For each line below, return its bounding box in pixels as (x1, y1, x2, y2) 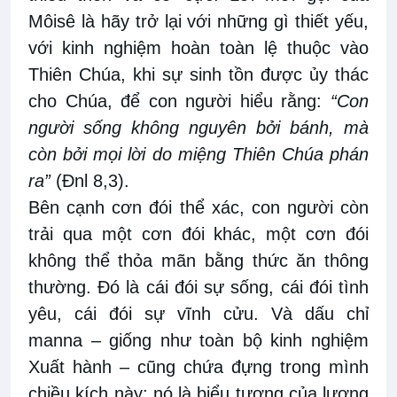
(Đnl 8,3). (51, 171, 129, 191)
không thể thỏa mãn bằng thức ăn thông (28, 251, 369, 271)
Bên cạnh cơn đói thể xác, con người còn (28, 198, 369, 218)
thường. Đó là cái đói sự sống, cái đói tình (28, 277, 369, 298)
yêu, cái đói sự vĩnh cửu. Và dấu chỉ (28, 304, 369, 324)
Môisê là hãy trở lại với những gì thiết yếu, (28, 12, 369, 32)
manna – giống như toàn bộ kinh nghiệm (28, 331, 369, 351)
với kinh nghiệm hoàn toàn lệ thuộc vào (28, 38, 369, 58)
